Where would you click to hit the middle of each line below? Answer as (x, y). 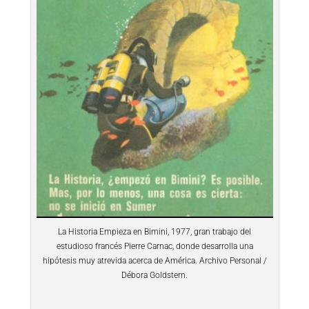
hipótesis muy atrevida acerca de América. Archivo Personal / (154, 261)
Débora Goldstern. (154, 276)
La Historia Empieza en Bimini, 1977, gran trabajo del (154, 232)
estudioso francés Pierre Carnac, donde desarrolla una (154, 247)
